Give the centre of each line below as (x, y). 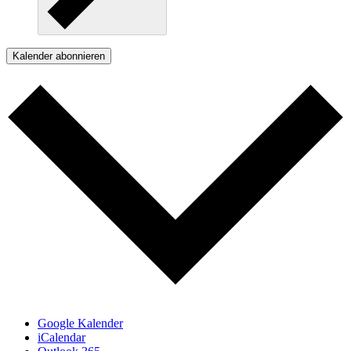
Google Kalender (80, 324)
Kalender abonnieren (59, 56)
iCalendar (62, 338)
